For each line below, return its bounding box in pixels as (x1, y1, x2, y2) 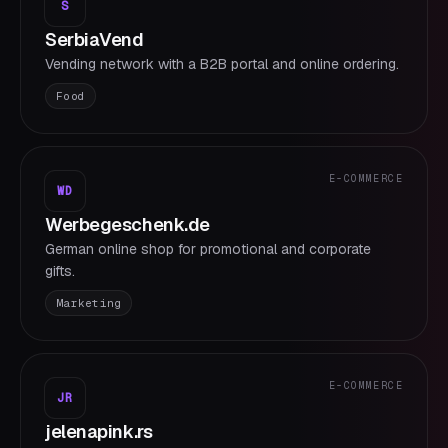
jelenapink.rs (45, 420, 153, 443)
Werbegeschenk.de (45, 213, 210, 236)
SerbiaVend (45, 28, 144, 51)
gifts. (45, 262, 75, 280)
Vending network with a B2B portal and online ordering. (45, 55, 399, 73)
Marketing (56, 296, 122, 310)
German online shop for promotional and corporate (45, 240, 371, 258)
